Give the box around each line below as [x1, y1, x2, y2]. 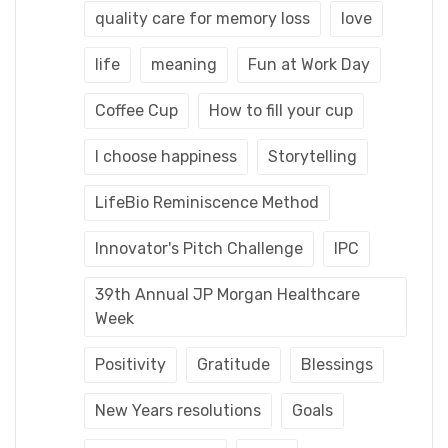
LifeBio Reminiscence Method [95, 192, 319, 212]
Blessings [301, 354, 373, 374]
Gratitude [197, 354, 270, 374]
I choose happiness [95, 146, 237, 166]
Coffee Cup [95, 100, 178, 120]
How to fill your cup [209, 100, 353, 120]
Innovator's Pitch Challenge [95, 238, 303, 258]
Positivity [95, 354, 166, 374]
